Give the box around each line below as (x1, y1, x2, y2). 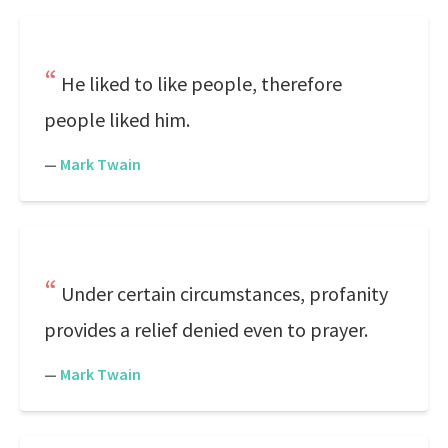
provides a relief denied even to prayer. (44, 317, 368, 342)
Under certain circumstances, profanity (61, 281, 388, 306)
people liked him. (44, 107, 190, 132)
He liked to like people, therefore (61, 71, 342, 96)
